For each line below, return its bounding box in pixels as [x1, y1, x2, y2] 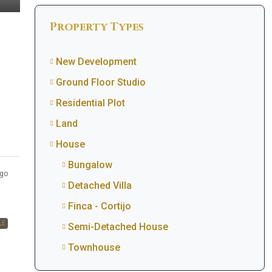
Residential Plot [55, 97, 125, 109]
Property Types [49, 19, 144, 35]
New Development [55, 56, 137, 67]
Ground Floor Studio [55, 76, 146, 88]
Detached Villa [67, 180, 132, 191]
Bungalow [67, 159, 112, 171]
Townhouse [67, 242, 120, 253]
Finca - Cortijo [67, 200, 131, 212]
